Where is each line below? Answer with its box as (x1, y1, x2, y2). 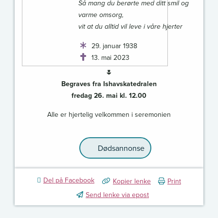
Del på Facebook (43, 175, 94, 185)
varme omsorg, (78, 11, 124, 19)
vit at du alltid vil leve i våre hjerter (78, 23, 183, 31)
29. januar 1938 (91, 41, 138, 51)
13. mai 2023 (91, 53, 130, 63)
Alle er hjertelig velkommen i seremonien (47, 109, 171, 120)
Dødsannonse (97, 143, 145, 154)
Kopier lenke (113, 176, 151, 186)
